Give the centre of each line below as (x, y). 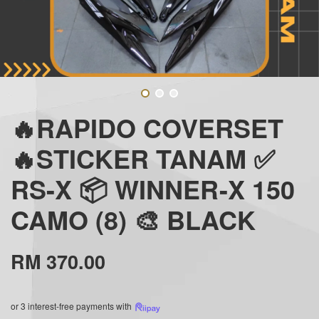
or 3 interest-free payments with (72, 305)
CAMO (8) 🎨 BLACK (133, 219)
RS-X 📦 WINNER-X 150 (153, 188)
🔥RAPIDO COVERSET (147, 127)
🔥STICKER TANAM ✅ (143, 158)
